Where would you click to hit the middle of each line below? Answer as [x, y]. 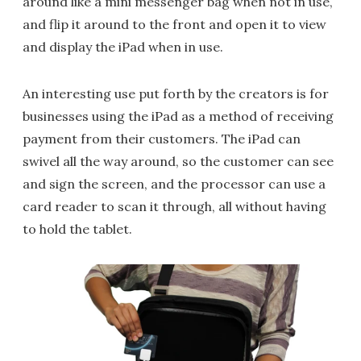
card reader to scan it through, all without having [174, 206]
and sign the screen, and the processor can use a [174, 184]
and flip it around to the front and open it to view [174, 24]
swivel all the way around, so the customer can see [178, 161]
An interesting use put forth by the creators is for [176, 93]
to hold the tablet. [77, 229]
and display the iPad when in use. [123, 47]
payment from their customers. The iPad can [162, 139]
